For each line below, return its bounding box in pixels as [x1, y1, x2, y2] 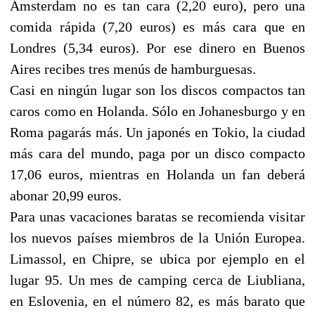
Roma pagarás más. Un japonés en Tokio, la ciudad [10, 124, 305, 140]
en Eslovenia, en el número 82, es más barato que [10, 292, 305, 309]
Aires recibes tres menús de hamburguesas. [10, 60, 256, 77]
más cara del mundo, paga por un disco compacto [10, 145, 305, 161]
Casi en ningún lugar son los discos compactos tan [10, 82, 305, 98]
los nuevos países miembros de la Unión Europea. [10, 229, 305, 245]
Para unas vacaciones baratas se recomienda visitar [10, 208, 305, 224]
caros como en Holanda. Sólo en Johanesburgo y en [10, 103, 305, 119]
